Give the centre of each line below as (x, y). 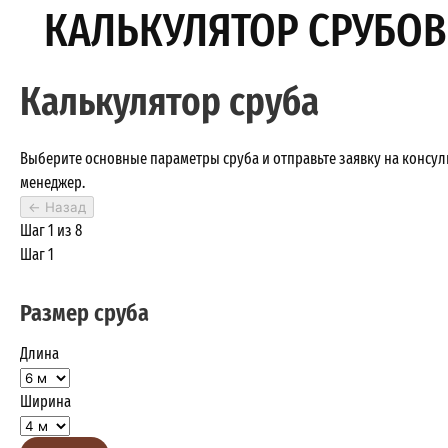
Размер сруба (84, 311)
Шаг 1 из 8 (51, 230)
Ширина (45, 401)
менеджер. (52, 182)
